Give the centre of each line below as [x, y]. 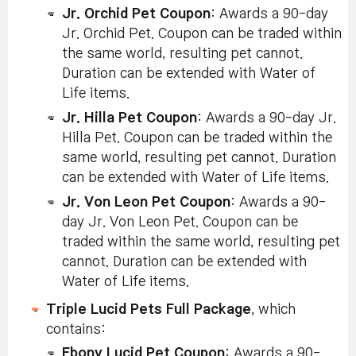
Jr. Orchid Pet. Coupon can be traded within [202, 33]
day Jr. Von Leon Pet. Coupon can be [180, 222]
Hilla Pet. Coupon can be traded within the [197, 137]
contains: [76, 329]
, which [273, 309]
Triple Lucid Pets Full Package [149, 309]
